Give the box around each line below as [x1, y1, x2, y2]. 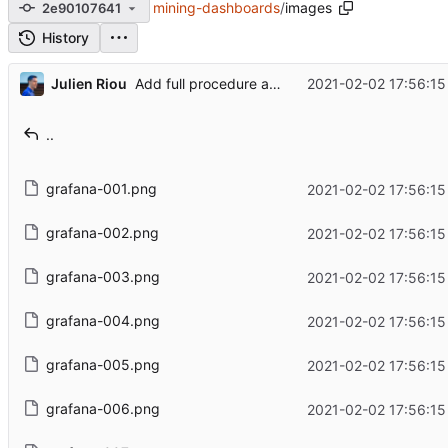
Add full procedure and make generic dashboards [268, 75, 281, 93]
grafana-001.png [45, 180, 157, 198]
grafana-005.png [45, 356, 160, 374]
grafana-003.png [45, 268, 160, 286]
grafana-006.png [45, 400, 160, 418]
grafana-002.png [45, 224, 159, 242]
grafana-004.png [45, 312, 160, 330]
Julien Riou [50, 74, 127, 92]
